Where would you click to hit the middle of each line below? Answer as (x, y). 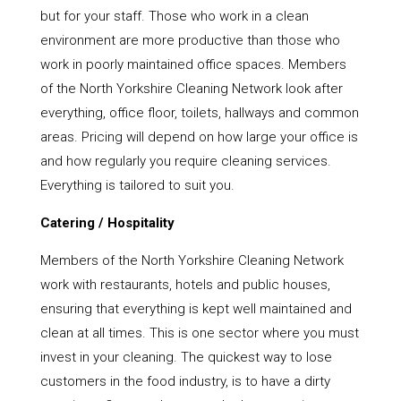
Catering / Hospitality (107, 223)
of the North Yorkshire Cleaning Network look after (191, 89)
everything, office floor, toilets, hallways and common (199, 113)
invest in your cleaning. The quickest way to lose (186, 358)
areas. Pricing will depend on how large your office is (199, 137)
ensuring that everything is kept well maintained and (196, 309)
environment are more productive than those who (190, 41)
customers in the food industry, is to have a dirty (185, 382)
